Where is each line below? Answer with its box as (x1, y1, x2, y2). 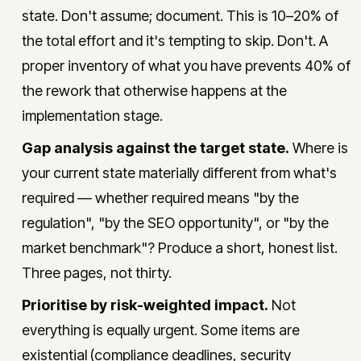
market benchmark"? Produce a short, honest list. (22, 239, 338, 256)
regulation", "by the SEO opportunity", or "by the (22, 214, 329, 231)
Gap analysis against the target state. (22, 139, 289, 156)
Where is (289, 139, 348, 156)
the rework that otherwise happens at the (22, 82, 287, 99)
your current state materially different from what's (22, 164, 337, 181)
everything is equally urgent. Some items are (22, 322, 300, 338)
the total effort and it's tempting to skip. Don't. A (22, 32, 328, 49)
